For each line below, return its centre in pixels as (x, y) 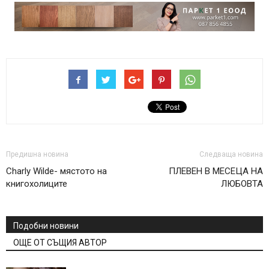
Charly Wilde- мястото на (56, 171)
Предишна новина (37, 155)
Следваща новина (231, 155)
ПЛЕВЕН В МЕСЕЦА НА (216, 171)
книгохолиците (37, 184)
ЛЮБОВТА (242, 184)
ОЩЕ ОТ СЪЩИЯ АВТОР (60, 243)
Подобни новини (46, 226)
